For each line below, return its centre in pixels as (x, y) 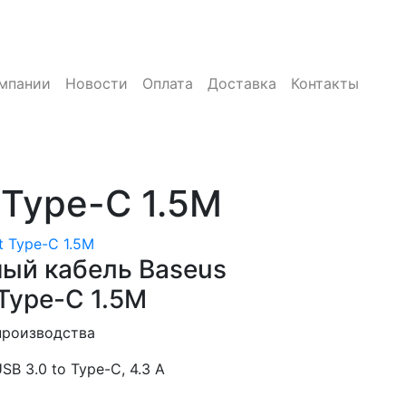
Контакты (325, 83)
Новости (97, 83)
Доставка (242, 83)
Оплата (168, 83)
